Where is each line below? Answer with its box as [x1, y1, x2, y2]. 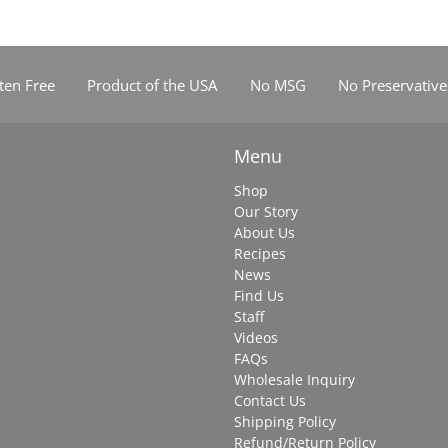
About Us [234, 223, 295, 243]
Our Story [234, 202, 298, 222]
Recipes [234, 244, 286, 264]
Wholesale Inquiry [234, 370, 355, 390]
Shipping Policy [234, 412, 336, 432]
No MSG [249, 74, 306, 95]
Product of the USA [87, 74, 218, 95]
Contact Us [234, 391, 306, 411]
